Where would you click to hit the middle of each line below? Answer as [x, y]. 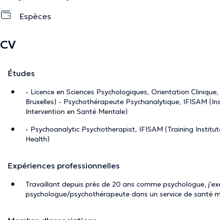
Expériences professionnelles [64, 165]
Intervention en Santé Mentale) [77, 111]
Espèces [35, 16]
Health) [38, 139]
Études [21, 73]
